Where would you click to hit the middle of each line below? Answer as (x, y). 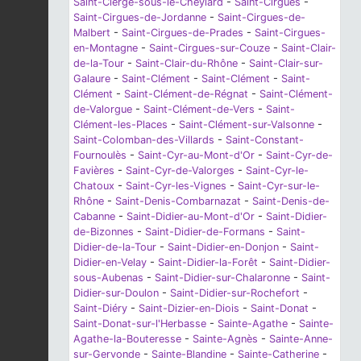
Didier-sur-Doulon (116, 293)
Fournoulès (100, 156)
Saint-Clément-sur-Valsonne (247, 125)
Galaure (92, 79)
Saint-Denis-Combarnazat (178, 201)
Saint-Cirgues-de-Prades (183, 33)
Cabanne (94, 217)
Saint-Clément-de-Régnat (186, 94)
